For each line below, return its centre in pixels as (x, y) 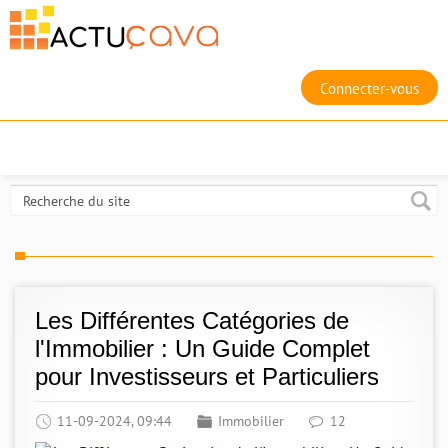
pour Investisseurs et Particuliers (207, 376)
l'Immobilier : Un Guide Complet (202, 348)
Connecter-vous (369, 88)
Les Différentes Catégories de (192, 320)
